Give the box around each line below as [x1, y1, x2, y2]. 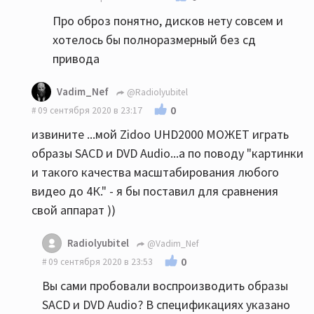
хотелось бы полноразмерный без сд [53, 32, 256, 48]
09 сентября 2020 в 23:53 [48, 256, 153, 268]
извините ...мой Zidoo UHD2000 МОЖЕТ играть [32, 126, 289, 142]
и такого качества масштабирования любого [32, 164, 279, 180]
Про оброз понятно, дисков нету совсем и [53, 13, 283, 29]
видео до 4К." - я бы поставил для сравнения [32, 183, 278, 199]
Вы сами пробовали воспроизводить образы [42, 278, 288, 294]
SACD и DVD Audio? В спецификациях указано [42, 296, 290, 313]
